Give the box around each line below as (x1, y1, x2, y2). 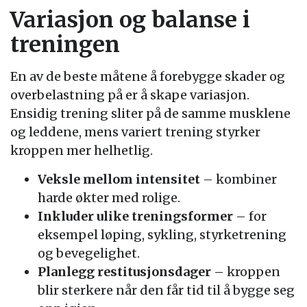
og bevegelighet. (38, 245, 140, 261)
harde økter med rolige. (38, 189, 180, 206)
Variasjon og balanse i (10, 5, 250, 34)
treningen (10, 30, 120, 58)
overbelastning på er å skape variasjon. (10, 86, 249, 103)
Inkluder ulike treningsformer (38, 208, 233, 224)
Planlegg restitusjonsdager (38, 263, 211, 280)
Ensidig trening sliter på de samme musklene (10, 105, 291, 121)
